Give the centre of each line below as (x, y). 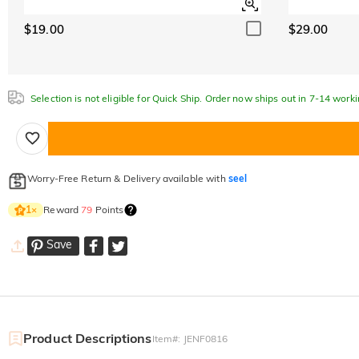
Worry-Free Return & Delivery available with (128, 178)
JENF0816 (206, 338)
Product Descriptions (88, 338)
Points (108, 209)
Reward (63, 209)
